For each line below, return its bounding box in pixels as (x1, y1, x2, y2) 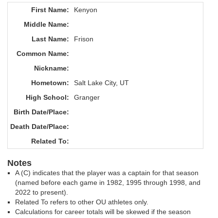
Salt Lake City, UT (74, 79, 129, 87)
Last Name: (32, 35, 69, 43)
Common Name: (17, 50, 69, 57)
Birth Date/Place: (14, 108, 69, 116)
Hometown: (31, 79, 69, 87)
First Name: (31, 6, 69, 14)
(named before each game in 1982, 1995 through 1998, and (15, 179, 200, 186)
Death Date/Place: (10, 123, 69, 130)
